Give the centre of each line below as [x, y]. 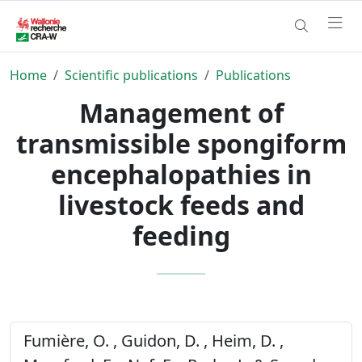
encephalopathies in [181, 174]
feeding [181, 235]
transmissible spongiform [181, 143]
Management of [181, 112]
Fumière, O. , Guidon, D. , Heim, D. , [154, 340]
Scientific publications [131, 75]
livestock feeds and [181, 204]
